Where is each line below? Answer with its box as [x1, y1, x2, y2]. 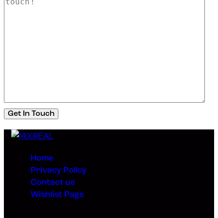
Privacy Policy [31, 166, 87, 175]
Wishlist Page [31, 191, 84, 200]
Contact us [31, 179, 75, 187]
